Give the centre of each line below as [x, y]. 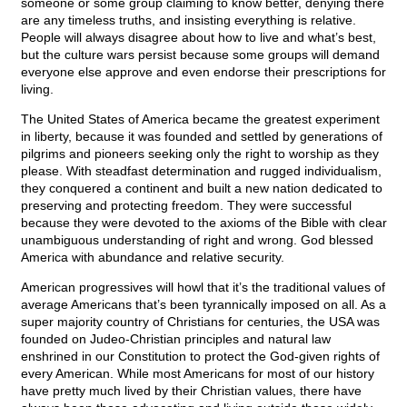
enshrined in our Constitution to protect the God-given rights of [200, 357]
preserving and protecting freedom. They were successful [186, 206]
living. [37, 89]
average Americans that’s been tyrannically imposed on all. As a [203, 305]
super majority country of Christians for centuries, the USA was [200, 322]
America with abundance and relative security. [153, 258]
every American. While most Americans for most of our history [198, 374]
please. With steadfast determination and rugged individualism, [201, 171]
